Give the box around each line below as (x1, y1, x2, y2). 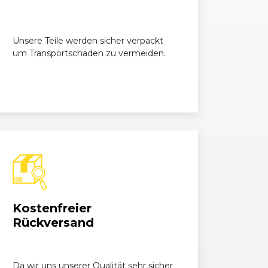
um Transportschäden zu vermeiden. (13, 47, 170, 59)
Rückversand (13, 215, 94, 230)
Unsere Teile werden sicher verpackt (13, 35, 163, 46)
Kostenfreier (13, 201, 92, 215)
